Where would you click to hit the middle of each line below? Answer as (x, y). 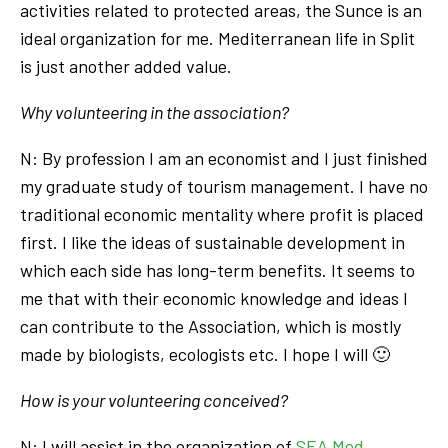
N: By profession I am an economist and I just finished (224, 157)
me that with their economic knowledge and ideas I (214, 297)
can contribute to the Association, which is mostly (210, 325)
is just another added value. (126, 65)
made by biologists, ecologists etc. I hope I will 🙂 (205, 353)
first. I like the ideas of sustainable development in (212, 241)
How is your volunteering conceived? (154, 399)
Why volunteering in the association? (154, 111)
